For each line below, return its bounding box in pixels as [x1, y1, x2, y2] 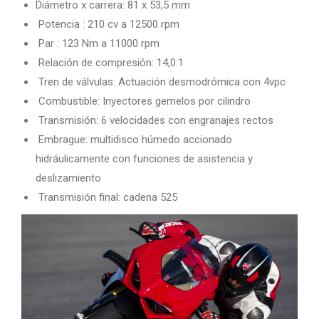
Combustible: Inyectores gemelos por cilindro [36, 95, 251, 108]
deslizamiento [36, 172, 101, 185]
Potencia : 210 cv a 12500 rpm [36, 18, 179, 31]
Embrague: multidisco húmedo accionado [36, 133, 232, 147]
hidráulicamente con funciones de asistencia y [36, 152, 253, 166]
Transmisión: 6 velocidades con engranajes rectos [36, 114, 273, 127]
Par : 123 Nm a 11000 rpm [36, 37, 159, 51]
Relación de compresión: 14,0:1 [36, 56, 184, 70]
